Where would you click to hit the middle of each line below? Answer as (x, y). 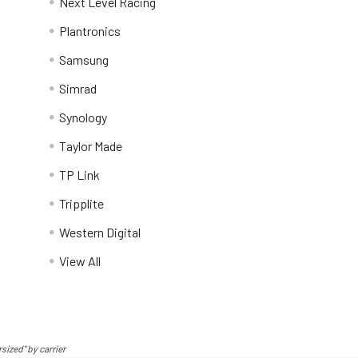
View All (80, 261)
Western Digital (100, 232)
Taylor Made (91, 145)
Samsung (84, 59)
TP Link (80, 174)
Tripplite (82, 203)
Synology (84, 117)
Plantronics (90, 30)
